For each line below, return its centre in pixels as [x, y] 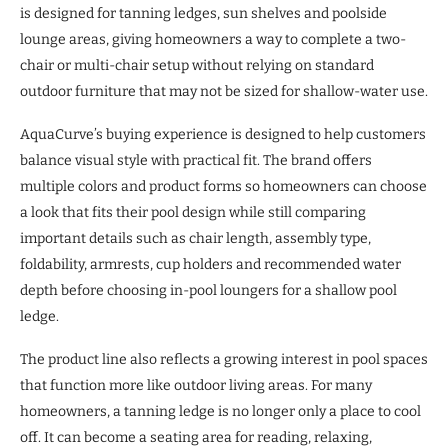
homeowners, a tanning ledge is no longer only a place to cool [220, 412]
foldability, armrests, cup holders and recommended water [210, 265]
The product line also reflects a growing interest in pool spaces [224, 360]
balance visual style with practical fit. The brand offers [196, 161]
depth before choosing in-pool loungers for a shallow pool [208, 291]
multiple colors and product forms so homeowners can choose [223, 187]
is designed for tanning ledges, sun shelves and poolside [203, 14]
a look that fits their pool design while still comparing [193, 213]
